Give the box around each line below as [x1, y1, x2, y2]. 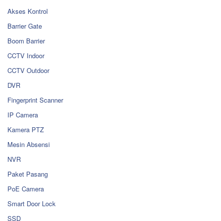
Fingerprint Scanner [7, 95, 63, 105]
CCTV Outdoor [7, 66, 49, 75]
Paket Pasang [7, 169, 48, 179]
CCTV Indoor [7, 51, 44, 61]
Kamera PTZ [7, 125, 44, 135]
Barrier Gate [7, 21, 42, 31]
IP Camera [7, 110, 38, 120]
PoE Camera [7, 184, 44, 194]
